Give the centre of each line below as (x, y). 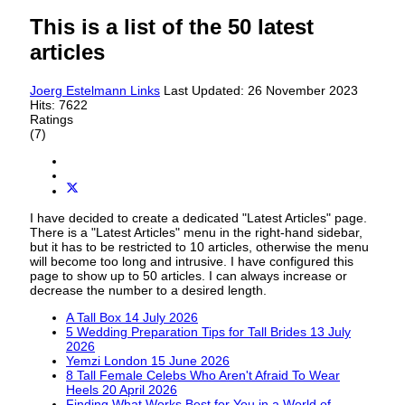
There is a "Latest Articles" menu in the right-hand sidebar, (196, 232)
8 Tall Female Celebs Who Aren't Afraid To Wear (203, 375)
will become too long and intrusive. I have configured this (192, 261)
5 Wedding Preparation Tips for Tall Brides (188, 331)
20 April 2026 (140, 389)
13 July (330, 331)
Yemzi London (108, 360)
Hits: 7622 (59, 105)
